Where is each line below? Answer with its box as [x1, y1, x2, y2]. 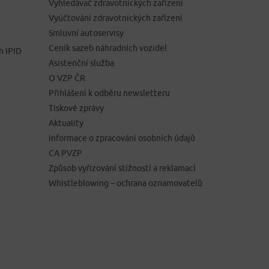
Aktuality [49, 118, 83, 128]
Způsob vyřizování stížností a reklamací [49, 163, 196, 174]
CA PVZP [49, 148, 82, 159]
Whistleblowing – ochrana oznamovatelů [49, 178, 202, 189]
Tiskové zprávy [49, 103, 104, 113]
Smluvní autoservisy [49, 28, 124, 38]
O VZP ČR [49, 73, 85, 83]
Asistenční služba [49, 58, 114, 68]
